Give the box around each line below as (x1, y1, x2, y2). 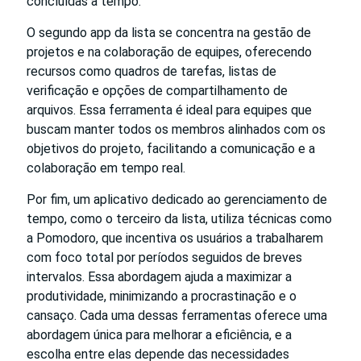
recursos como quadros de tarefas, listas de (27, 63, 276, 79)
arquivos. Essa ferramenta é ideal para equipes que (27, 102, 312, 118)
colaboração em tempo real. (27, 160, 185, 176)
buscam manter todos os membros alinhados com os (27, 121, 326, 137)
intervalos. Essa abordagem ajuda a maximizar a (27, 268, 292, 284)
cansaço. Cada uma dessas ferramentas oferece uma (27, 307, 327, 323)
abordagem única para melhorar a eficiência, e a (27, 326, 292, 342)
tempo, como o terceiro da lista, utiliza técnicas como (27, 210, 332, 226)
